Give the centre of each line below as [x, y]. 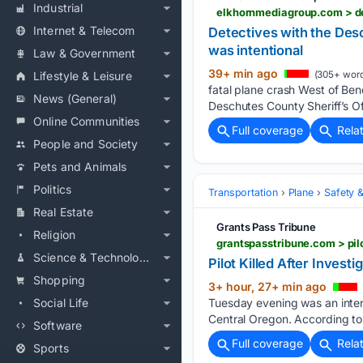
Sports [51, 348]
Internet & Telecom [84, 30]
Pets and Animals [80, 167]
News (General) [75, 98]
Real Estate [64, 212]
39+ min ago [245, 74]
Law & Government [85, 53]
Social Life [61, 303]
